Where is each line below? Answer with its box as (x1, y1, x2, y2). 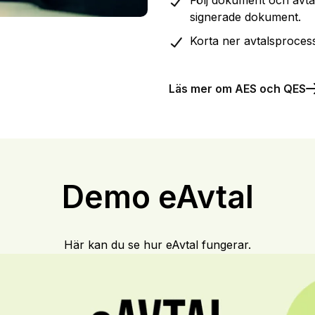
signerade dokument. (190, 9, 302, 24)
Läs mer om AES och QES (169, 82, 307, 96)
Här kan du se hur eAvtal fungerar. (64, 237, 251, 252)
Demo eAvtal (61, 177, 254, 216)
